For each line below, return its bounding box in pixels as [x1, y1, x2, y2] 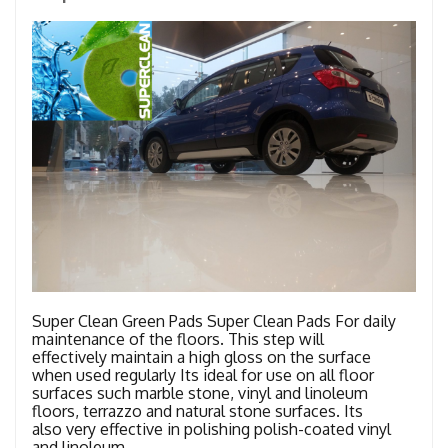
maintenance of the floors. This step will [32, 328, 324, 349]
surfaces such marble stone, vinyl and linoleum [32, 382, 368, 403]
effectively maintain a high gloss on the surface [32, 346, 371, 367]
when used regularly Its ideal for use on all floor [32, 364, 374, 385]
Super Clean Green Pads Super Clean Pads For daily [32, 310, 396, 331]
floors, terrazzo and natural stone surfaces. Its [32, 400, 363, 421]
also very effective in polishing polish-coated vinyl [32, 418, 391, 439]
